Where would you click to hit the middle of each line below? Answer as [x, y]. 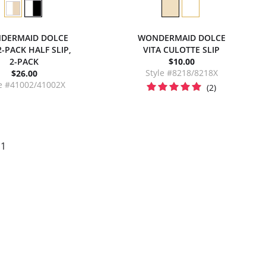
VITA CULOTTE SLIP [181, 50]
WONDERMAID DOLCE [181, 38]
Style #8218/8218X [181, 73]
